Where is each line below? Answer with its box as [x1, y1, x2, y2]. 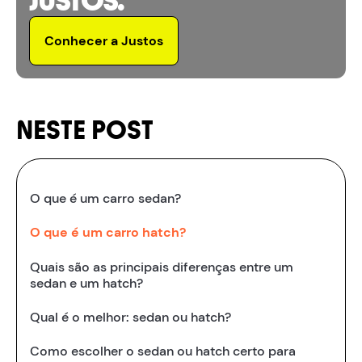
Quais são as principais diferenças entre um [30, 258, 293, 276]
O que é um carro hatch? [30, 224, 186, 242]
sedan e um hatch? [30, 274, 143, 292]
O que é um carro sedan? [30, 189, 181, 207]
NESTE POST [16, 117, 154, 144]
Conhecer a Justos [44, 32, 163, 49]
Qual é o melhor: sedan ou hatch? [30, 308, 231, 326]
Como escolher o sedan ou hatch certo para [30, 343, 296, 360]
